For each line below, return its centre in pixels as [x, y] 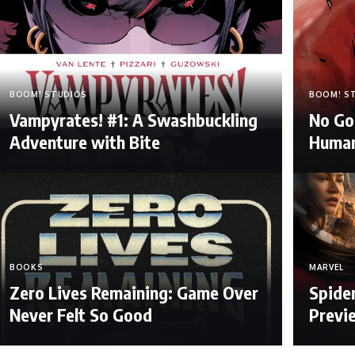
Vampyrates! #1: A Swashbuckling [133, 120]
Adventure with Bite [84, 142]
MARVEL [326, 267]
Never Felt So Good [80, 315]
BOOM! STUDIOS [48, 95]
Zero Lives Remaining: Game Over [134, 293]
